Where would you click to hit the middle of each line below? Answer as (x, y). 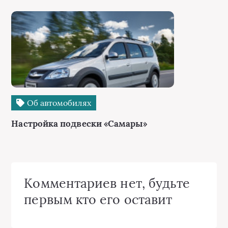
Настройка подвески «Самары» (79, 124)
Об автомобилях (58, 103)
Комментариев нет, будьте (107, 183)
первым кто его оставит (98, 199)
